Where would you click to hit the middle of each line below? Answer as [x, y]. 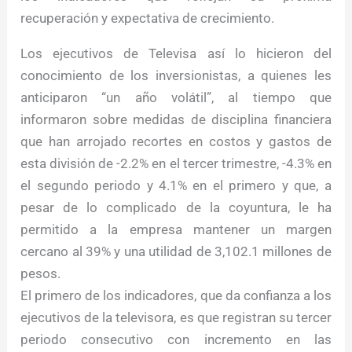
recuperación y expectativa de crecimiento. [148, 18]
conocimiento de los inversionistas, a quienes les [176, 76]
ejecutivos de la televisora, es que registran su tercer [176, 318]
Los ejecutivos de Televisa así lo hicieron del [176, 54]
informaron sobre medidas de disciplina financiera [176, 120]
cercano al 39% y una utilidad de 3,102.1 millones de [176, 252]
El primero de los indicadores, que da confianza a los [176, 296]
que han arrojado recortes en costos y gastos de [176, 142]
